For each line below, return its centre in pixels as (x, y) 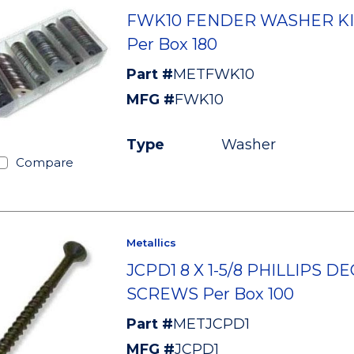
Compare (44, 163)
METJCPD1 (211, 324)
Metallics (151, 243)
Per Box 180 (171, 44)
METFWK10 (213, 74)
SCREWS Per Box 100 (210, 294)
